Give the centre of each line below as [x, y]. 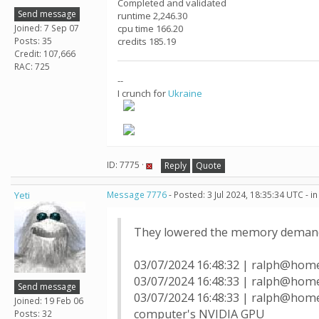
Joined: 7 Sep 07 [47, 28]
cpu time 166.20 [150, 28]
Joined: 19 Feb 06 [49, 300]
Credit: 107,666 [45, 53]
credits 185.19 [147, 41]
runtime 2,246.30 [152, 16]
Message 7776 [137, 195]
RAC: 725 [32, 66]
